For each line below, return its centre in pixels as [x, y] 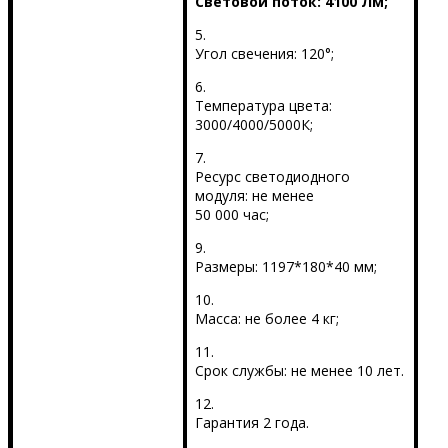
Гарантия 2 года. [251, 423]
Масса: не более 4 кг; [266, 319]
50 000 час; [231, 215]
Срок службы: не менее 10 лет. [299, 371]
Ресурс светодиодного [272, 177]
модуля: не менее [254, 196]
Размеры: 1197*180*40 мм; [285, 267]
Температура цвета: [263, 106]
